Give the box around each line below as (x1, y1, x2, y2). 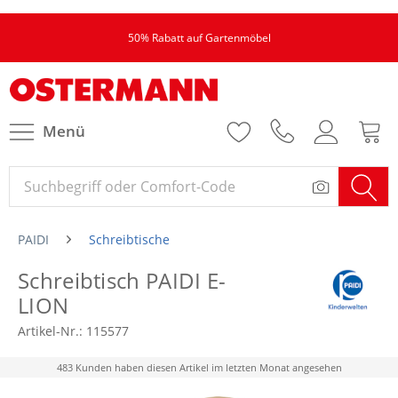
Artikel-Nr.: (18, 322, 86, 339)
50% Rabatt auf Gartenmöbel (127, 30, 271, 45)
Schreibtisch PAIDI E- (18, 266, 227, 295)
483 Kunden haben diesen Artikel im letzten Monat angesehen (56, 361, 342, 374)
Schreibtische (89, 231, 170, 248)
